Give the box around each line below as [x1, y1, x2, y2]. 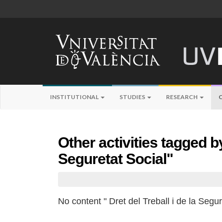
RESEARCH [166, 93, 199, 101]
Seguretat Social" [58, 151, 173, 167]
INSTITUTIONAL [50, 93, 100, 101]
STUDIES [119, 93, 146, 101]
